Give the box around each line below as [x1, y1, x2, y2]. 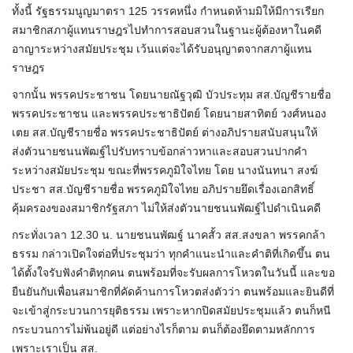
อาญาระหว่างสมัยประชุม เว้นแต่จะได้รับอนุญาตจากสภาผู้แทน [12, 43, 312, 56]
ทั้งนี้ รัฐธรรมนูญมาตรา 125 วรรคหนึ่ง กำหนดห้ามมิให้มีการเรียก [12, 5, 324, 18]
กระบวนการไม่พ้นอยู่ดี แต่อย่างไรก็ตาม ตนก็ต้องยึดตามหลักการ [12, 323, 315, 336]
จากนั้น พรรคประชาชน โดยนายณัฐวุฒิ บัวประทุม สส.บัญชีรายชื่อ [12, 88, 331, 102]
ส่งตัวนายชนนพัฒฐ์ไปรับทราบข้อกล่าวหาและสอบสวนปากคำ [12, 145, 307, 158]
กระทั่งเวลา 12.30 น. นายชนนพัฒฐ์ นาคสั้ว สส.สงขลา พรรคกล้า [12, 229, 325, 242]
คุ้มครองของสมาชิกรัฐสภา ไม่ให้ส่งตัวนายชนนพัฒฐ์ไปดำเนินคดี [12, 202, 321, 215]
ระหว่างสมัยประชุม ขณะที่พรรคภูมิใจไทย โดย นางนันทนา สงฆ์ [12, 164, 318, 177]
